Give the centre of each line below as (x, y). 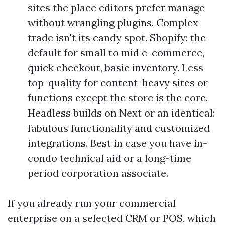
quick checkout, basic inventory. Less (116, 68)
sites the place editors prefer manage (116, 7)
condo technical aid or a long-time (109, 158)
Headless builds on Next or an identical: (121, 113)
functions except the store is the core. (118, 98)
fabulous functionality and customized (119, 128)
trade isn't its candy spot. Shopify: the (117, 37)
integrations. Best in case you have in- (118, 143)
